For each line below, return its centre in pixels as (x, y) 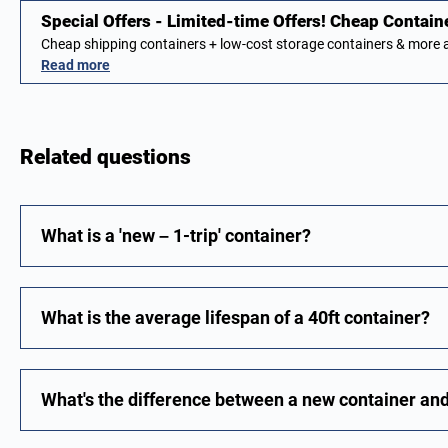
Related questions (105, 157)
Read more (75, 65)
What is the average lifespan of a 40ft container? (235, 317)
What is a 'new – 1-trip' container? (176, 235)
